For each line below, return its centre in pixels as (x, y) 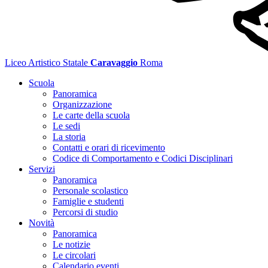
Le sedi (66, 126)
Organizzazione (82, 104)
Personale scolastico (90, 191)
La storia (69, 137)
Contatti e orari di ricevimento (109, 147)
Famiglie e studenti (88, 201)
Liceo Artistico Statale (46, 63)
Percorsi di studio (85, 212)
